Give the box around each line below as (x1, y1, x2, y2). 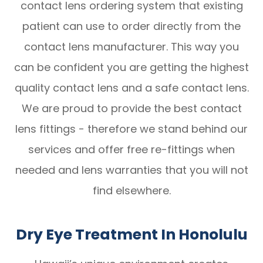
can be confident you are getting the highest (14, 60, 249, 75)
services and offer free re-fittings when (28, 142, 235, 157)
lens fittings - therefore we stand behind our (15, 122, 248, 137)
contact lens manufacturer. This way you (24, 39, 239, 55)
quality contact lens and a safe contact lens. (14, 80, 249, 96)
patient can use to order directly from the (22, 19, 241, 34)
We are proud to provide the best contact (21, 101, 242, 116)
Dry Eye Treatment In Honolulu (15, 224, 248, 245)
